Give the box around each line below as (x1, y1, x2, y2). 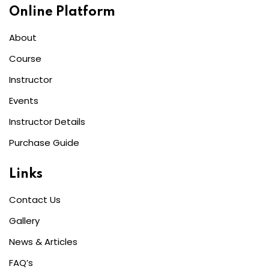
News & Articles (9, 235, 77, 248)
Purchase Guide (9, 136, 79, 149)
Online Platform (9, 5, 115, 19)
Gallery (9, 214, 40, 227)
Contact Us (9, 193, 61, 206)
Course (9, 52, 41, 65)
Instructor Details (9, 115, 85, 128)
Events (9, 94, 38, 107)
